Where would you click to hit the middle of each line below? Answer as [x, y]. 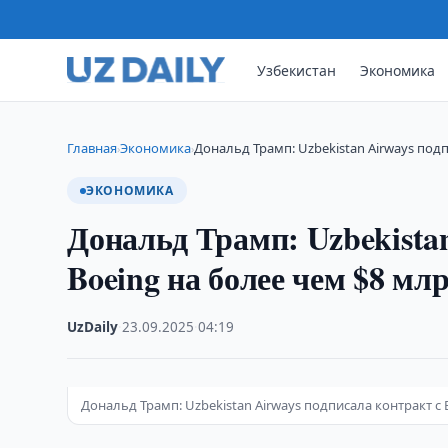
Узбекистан [297, 70]
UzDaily [93, 327]
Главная [92, 148]
